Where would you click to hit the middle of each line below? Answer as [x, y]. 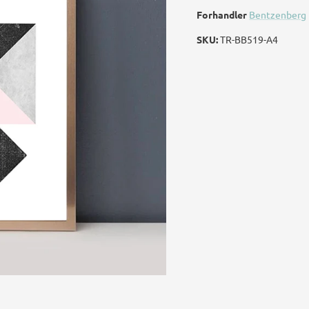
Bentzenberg [278, 14]
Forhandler [222, 14]
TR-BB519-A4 [249, 39]
